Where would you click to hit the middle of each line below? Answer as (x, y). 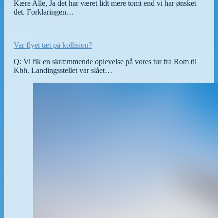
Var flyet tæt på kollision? (53, 45)
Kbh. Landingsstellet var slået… (63, 70)
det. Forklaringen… (44, 12)
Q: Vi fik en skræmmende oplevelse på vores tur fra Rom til (105, 61)
